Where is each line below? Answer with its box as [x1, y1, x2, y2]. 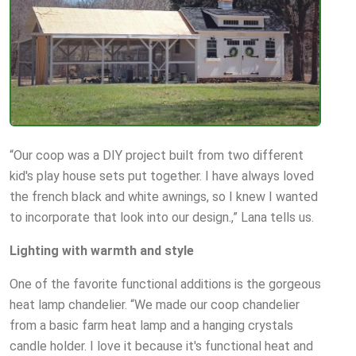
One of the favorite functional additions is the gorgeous [10, 277, 321, 292]
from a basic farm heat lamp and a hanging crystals [10, 318, 293, 334]
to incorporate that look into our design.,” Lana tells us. [10, 210, 314, 226]
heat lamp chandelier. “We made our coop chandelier [10, 297, 300, 313]
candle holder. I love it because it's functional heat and [10, 339, 313, 354]
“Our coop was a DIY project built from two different [10, 148, 304, 164]
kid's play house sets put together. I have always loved [10, 168, 314, 184]
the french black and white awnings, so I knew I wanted [10, 189, 318, 205]
